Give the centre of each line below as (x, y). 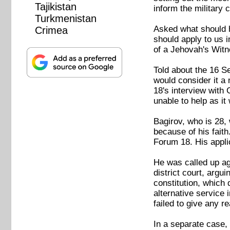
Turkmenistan (65, 19)
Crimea (51, 31)
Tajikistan (55, 7)
